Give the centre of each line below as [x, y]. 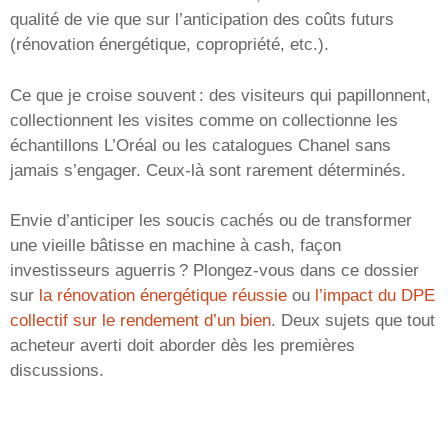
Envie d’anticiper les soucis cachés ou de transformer [211, 221]
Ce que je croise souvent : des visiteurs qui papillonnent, [220, 95]
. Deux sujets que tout [353, 321]
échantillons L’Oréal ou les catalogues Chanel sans [200, 145]
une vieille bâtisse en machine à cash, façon [175, 246]
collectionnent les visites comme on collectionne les [204, 120]
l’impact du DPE [375, 296]
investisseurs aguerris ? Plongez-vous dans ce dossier [214, 271]
